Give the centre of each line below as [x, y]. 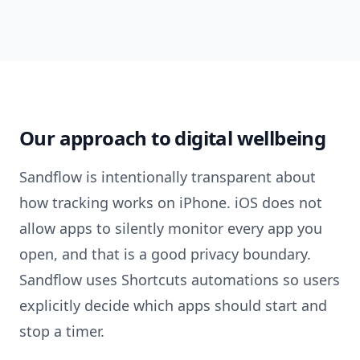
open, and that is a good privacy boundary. [165, 254]
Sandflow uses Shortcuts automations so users [180, 280]
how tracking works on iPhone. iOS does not [171, 202]
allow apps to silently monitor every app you [171, 228]
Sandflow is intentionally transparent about [168, 177]
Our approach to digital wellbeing [173, 138]
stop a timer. [62, 331]
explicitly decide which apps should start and [173, 305]
